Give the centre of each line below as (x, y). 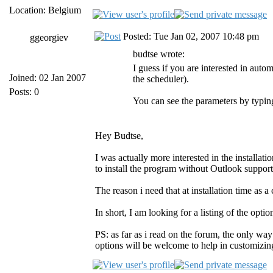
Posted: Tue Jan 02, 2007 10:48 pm (190, 36)
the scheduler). (161, 79)
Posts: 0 (24, 92)
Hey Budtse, (119, 136)
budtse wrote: (159, 54)
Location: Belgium (45, 10)
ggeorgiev (49, 37)
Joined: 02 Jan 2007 (48, 78)
